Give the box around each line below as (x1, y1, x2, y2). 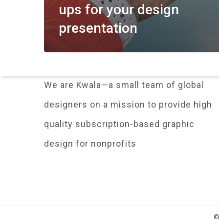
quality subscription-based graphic (44, 119, 195, 130)
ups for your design (59, 1, 179, 18)
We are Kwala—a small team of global (44, 80, 204, 90)
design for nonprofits (44, 138, 136, 149)
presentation (59, 20, 137, 36)
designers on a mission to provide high (44, 99, 212, 110)
